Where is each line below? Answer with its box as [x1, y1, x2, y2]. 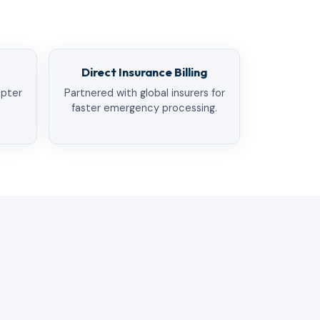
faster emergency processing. [71, 100, 217, 115]
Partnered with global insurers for [64, 85, 225, 100]
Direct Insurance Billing [81, 64, 207, 79]
